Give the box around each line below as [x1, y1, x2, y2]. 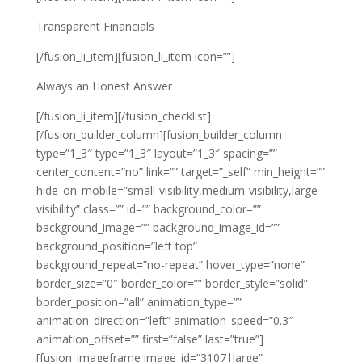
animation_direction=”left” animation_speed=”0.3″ [36, 313, 293, 329]
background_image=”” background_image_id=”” [36, 220, 280, 236]
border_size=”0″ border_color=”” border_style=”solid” [36, 276, 308, 292]
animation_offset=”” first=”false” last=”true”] [36, 331, 263, 347]
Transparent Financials [36, 19, 154, 35]
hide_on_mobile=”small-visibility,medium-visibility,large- [36, 183, 322, 199]
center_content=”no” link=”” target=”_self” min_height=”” [36, 164, 325, 180]
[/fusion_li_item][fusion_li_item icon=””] [36, 48, 235, 65]
